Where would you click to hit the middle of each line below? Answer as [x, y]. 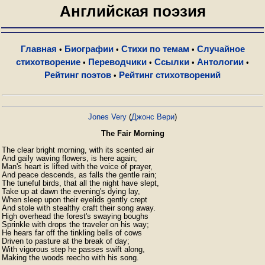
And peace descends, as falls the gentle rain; [79, 175]
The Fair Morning [132, 133]
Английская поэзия [132, 11]
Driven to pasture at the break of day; [66, 241]
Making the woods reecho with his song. [70, 258]
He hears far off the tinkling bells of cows [72, 233]
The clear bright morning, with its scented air [78, 150]
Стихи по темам [155, 49]
